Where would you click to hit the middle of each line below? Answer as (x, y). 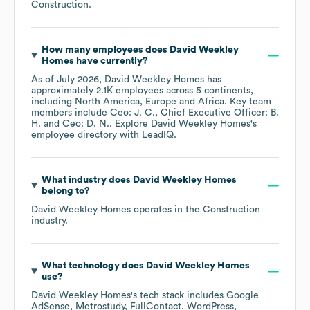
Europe (161, 102)
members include (71, 113)
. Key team (248, 102)
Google (243, 296)
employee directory (74, 135)
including (53, 102)
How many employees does (105, 50)
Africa (211, 102)
